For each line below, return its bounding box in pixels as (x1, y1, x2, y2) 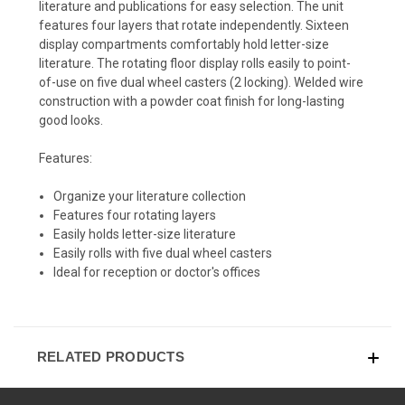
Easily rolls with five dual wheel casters (53, 245, 273, 260)
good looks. (39, 112, 103, 127)
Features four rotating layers (53, 207, 217, 222)
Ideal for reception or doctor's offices (53, 264, 261, 279)
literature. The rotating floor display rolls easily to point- (39, 55, 351, 71)
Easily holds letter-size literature (53, 226, 237, 241)
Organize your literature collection (53, 188, 247, 203)
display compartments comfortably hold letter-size (39, 36, 329, 52)
